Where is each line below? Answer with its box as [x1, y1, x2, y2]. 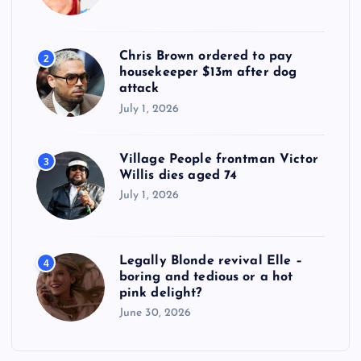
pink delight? [118, 286, 202, 300]
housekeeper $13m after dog [118, 66, 297, 80]
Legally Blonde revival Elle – [118, 254, 302, 268]
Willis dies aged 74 [118, 168, 238, 182]
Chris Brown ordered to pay [118, 50, 293, 64]
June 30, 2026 [118, 307, 192, 320]
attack [118, 82, 160, 96]
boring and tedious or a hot [118, 270, 293, 284]
